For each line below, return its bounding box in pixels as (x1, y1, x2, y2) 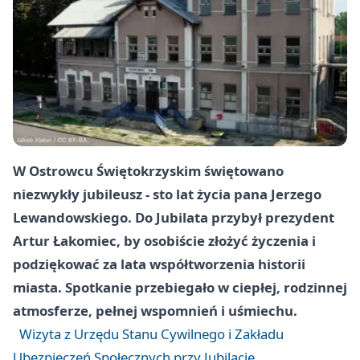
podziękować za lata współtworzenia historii (13, 255, 305, 274)
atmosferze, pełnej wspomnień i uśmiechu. (13, 301, 297, 321)
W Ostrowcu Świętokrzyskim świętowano (13, 162, 284, 181)
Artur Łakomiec (13, 231, 117, 251)
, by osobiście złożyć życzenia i (117, 231, 316, 251)
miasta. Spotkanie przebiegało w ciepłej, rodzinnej (13, 278, 347, 297)
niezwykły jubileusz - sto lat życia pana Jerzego (13, 185, 321, 204)
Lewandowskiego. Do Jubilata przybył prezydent (13, 208, 334, 227)
